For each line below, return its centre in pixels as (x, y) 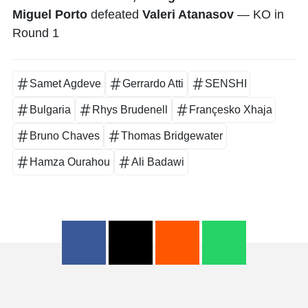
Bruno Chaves (65, 135)
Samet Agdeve (66, 83)
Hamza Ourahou (70, 162)
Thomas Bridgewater (172, 135)
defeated (115, 14)
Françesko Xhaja (230, 109)
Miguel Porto (50, 14)
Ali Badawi (158, 162)
